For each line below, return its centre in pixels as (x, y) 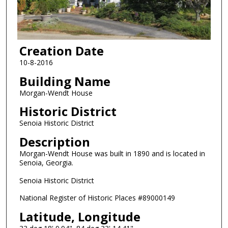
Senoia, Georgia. (46, 163)
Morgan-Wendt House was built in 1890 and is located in (112, 154)
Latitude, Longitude (80, 217)
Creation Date (61, 51)
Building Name (65, 81)
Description (54, 142)
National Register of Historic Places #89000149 (97, 198)
